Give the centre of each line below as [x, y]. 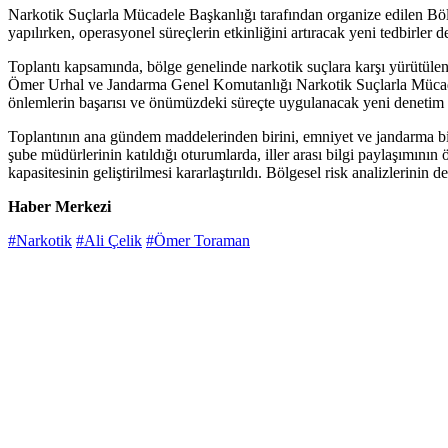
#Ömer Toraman [198, 241]
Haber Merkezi [59, 207]
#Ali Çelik [109, 241]
